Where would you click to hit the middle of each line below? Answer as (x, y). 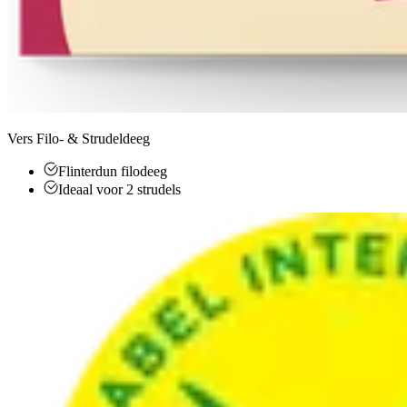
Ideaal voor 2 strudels (119, 189)
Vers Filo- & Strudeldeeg (79, 138)
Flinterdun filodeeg (113, 171)
